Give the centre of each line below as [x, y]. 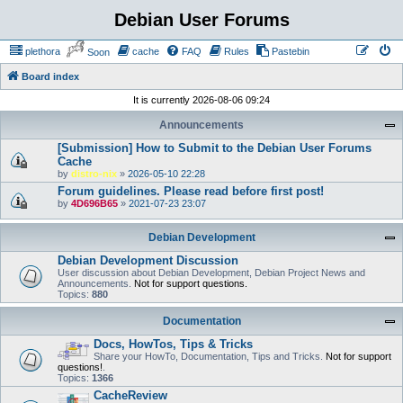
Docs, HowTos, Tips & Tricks [173, 344]
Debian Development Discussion [148, 260]
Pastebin [291, 51]
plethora [43, 51]
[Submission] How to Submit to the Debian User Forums [215, 148]
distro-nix [94, 174]
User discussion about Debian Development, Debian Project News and [211, 273]
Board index [50, 76]
